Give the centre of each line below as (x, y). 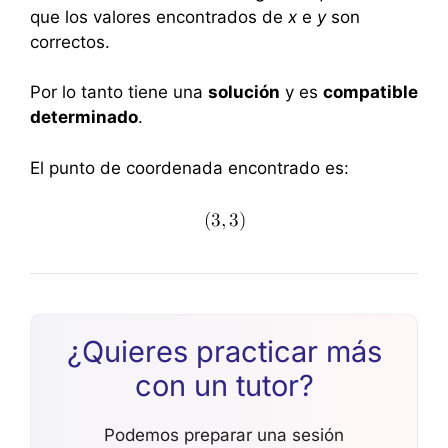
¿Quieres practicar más (224, 352)
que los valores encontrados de (159, 16)
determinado (84, 117)
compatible (370, 92)
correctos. (70, 41)
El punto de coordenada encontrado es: (189, 167)
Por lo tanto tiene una (119, 92)
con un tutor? (224, 386)
